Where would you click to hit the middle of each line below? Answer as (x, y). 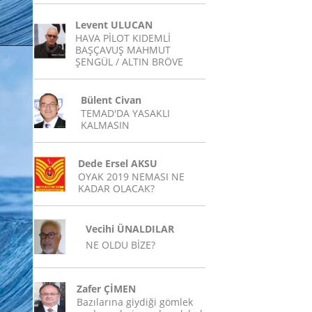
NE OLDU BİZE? (120, 245)
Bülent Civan (111, 100)
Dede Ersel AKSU (118, 163)
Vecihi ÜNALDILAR (130, 229)
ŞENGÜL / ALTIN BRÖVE (129, 62)
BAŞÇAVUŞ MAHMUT (123, 50)
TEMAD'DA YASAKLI (125, 113)
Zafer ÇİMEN (106, 289)
